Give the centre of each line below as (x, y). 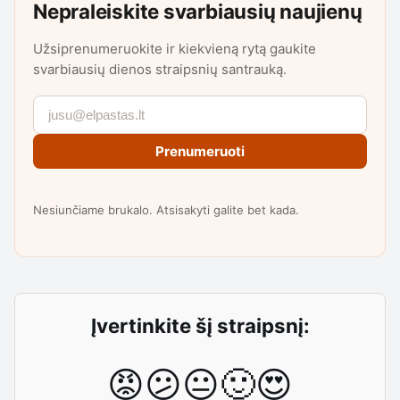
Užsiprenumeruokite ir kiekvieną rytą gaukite (175, 48)
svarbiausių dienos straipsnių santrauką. (160, 69)
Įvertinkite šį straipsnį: (200, 325)
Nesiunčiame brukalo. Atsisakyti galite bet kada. (166, 209)
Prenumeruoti (200, 151)
